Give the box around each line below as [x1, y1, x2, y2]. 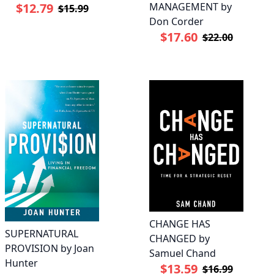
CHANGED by [149, 232, 210, 246]
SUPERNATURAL [5, 226, 78, 240]
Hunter [5, 256, 38, 270]
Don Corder [149, 14, 204, 28]
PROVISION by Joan [5, 241, 94, 255]
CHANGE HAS [149, 217, 210, 231]
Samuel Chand [149, 246, 216, 261]
